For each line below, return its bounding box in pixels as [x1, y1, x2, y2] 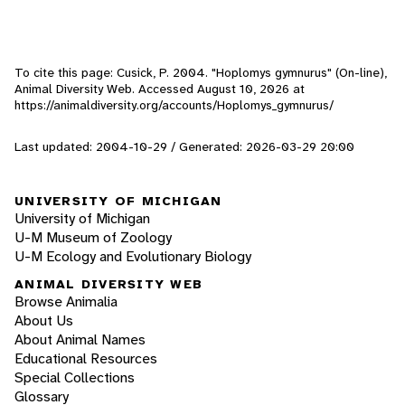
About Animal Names [14, 330, 146, 350]
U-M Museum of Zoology [14, 227, 172, 247]
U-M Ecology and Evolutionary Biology [14, 246, 251, 266]
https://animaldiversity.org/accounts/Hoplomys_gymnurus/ [14, 97, 334, 114]
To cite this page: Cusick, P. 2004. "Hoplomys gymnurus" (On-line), [14, 64, 387, 81]
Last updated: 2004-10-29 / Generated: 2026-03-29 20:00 [14, 138, 354, 155]
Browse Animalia [14, 292, 118, 312]
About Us [14, 311, 73, 331]
